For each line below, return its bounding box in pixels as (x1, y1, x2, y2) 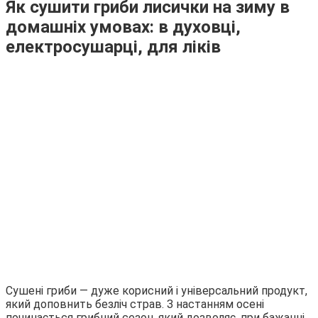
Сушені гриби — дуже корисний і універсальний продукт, (6, 283, 307, 297)
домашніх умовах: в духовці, (6, 16, 241, 37)
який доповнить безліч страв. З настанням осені (6, 297, 264, 311)
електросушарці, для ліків (6, 36, 221, 57)
